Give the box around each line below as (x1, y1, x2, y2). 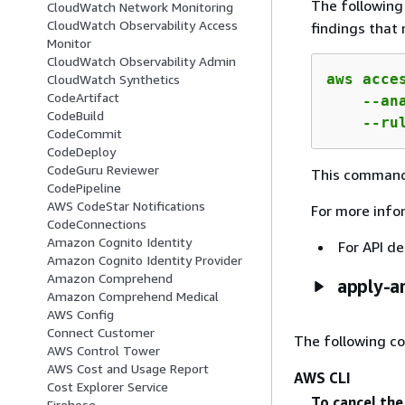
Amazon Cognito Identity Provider (47, 252, 242, 268)
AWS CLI (294, 368, 351, 387)
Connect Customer (47, 325, 155, 341)
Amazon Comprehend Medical (47, 288, 219, 305)
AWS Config (47, 306, 114, 323)
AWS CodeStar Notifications (47, 198, 205, 214)
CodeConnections (47, 216, 146, 232)
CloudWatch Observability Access (47, 17, 238, 33)
